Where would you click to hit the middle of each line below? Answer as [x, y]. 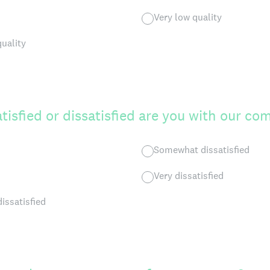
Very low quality [188, 17]
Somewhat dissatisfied [202, 150]
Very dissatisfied [189, 176]
